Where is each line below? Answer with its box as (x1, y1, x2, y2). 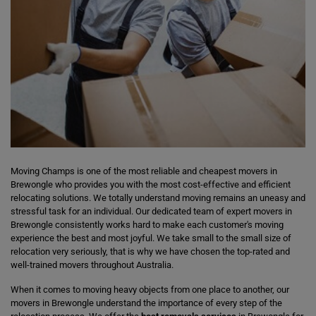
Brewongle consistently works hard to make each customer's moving (11, 219, 284, 230)
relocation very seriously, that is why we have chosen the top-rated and (11, 246, 290, 257)
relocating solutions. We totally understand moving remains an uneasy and (11, 193, 305, 203)
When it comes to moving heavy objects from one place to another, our (11, 284, 289, 295)
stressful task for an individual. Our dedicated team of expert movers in (11, 206, 292, 217)
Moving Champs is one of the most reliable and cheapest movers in (11, 166, 277, 176)
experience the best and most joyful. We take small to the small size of (11, 233, 291, 243)
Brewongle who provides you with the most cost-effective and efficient (11, 179, 291, 190)
